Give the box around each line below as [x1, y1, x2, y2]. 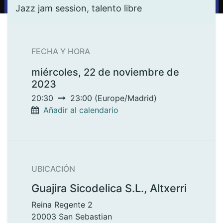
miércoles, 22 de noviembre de [31, 66, 179, 78]
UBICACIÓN [31, 164, 75, 174]
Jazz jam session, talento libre [15, 3, 142, 13]
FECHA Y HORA [31, 46, 90, 56]
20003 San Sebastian [31, 212, 112, 222]
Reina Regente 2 [31, 200, 93, 210]
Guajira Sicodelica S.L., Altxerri [31, 182, 187, 195]
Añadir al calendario [43, 105, 118, 115]
